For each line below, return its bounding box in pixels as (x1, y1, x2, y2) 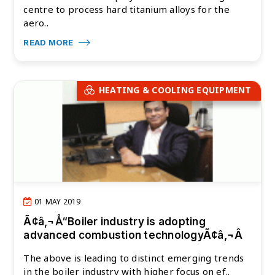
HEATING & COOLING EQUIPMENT (98, 83, 252, 96)
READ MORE (23, 37, 76, 47)
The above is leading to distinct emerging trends (23, 252, 244, 265)
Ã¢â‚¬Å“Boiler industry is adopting (23, 215, 206, 228)
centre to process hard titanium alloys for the (23, 2, 230, 15)
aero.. (23, 16, 48, 29)
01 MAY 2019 (32, 196, 81, 207)
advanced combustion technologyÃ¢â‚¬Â (23, 229, 243, 242)
